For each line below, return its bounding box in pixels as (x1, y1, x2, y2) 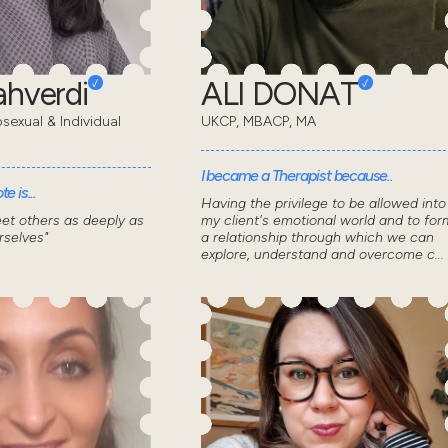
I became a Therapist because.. (200, 166, 393, 186)
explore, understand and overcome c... (200, 246, 444, 264)
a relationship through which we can (200, 229, 434, 247)
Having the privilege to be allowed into (200, 195, 446, 213)
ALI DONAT (200, 75, 359, 114)
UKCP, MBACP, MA (200, 113, 316, 131)
